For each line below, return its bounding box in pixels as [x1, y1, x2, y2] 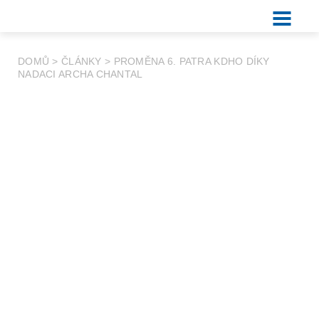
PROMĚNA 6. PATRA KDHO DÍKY [113, 56, 270, 67]
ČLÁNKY [61, 56, 102, 67]
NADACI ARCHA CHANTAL [18, 68, 143, 80]
